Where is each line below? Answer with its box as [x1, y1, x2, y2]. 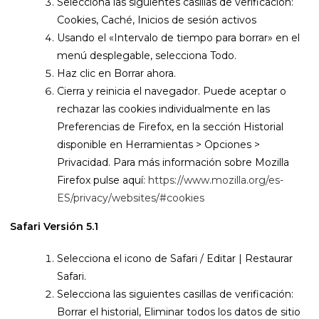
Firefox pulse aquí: [57, 174, 148, 187]
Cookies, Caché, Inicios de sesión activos [57, 14, 256, 26]
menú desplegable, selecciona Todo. [57, 49, 236, 62]
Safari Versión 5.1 [7, 220, 98, 233]
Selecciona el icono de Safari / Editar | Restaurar [57, 252, 293, 265]
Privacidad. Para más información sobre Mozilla [57, 156, 289, 169]
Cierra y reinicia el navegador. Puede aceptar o [57, 85, 286, 98]
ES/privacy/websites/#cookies [57, 192, 204, 204]
